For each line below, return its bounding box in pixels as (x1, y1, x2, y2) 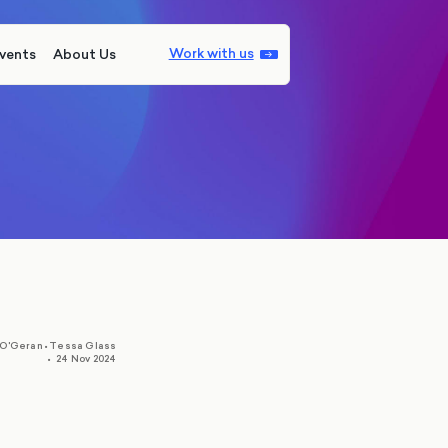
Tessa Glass (49, 338, 117, 352)
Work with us (168, 44, 254, 64)
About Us (53, 44, 117, 64)
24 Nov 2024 (54, 351, 117, 365)
